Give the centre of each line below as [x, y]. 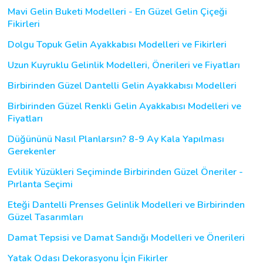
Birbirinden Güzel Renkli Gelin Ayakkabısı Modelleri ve [124, 106]
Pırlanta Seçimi [40, 184]
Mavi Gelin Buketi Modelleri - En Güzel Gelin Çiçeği [117, 11]
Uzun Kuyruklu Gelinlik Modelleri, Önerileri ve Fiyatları [124, 65]
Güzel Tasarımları [45, 217]
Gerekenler [32, 151]
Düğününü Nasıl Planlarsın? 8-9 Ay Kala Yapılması [116, 139]
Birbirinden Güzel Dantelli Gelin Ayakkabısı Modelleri [122, 85]
